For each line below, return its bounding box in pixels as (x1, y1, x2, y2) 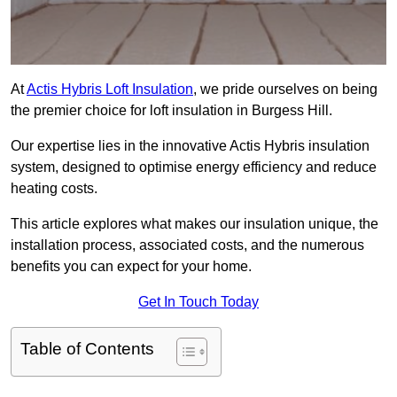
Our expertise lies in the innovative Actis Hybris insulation (11, 138, 370, 154)
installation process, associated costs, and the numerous (11, 237, 364, 253)
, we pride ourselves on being (193, 82, 378, 97)
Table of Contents (20, 339, 154, 359)
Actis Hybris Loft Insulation (27, 82, 193, 97)
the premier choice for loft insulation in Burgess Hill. (11, 103, 332, 119)
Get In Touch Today (138, 294, 259, 310)
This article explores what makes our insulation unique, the (11, 216, 378, 232)
